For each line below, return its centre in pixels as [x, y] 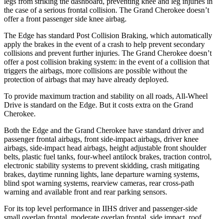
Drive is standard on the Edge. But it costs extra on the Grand [99, 105]
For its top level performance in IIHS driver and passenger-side [101, 208]
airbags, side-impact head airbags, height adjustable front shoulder [105, 148]
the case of [21, 10]
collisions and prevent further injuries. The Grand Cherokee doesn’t [108, 53]
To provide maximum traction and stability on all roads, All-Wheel [106, 96]
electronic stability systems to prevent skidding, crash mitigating [102, 165]
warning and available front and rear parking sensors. [86, 192]
